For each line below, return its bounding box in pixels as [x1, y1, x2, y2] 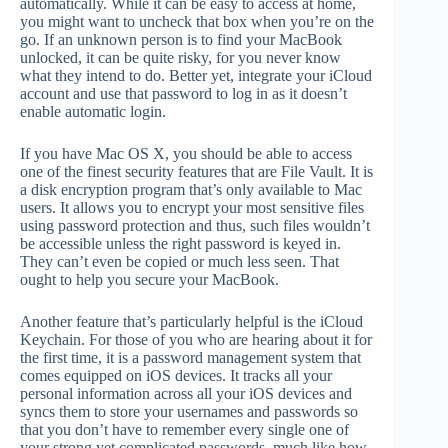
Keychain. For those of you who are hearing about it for [20, 330, 372, 348]
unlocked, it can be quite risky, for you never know [20, 48, 341, 66]
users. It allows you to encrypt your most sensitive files [20, 198, 364, 216]
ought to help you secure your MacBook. [20, 270, 287, 288]
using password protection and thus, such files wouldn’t [20, 216, 370, 234]
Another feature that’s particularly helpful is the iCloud [20, 312, 363, 330]
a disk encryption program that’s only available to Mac [20, 180, 362, 198]
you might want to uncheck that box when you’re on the [20, 12, 374, 30]
